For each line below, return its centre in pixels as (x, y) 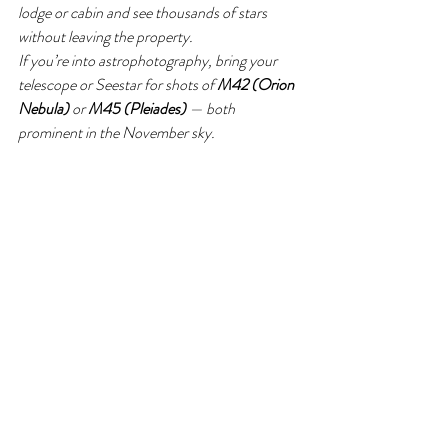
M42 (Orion (257, 84)
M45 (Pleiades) (137, 108)
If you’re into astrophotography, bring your (149, 60)
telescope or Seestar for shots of (117, 84)
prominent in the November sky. (116, 132)
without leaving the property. (105, 36)
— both (212, 108)
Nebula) (43, 108)
